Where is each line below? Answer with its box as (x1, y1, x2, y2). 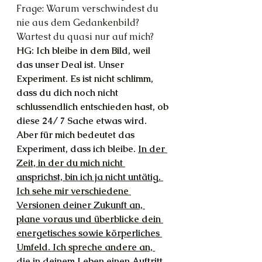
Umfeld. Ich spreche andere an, (16, 240, 155, 253)
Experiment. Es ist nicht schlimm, (16, 72, 156, 85)
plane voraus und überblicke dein (16, 212, 163, 225)
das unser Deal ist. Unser (16, 58, 126, 71)
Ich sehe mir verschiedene (16, 184, 131, 197)
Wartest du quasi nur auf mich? (16, 30, 154, 43)
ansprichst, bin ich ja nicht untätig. (16, 170, 163, 183)
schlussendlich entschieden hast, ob (16, 100, 171, 113)
